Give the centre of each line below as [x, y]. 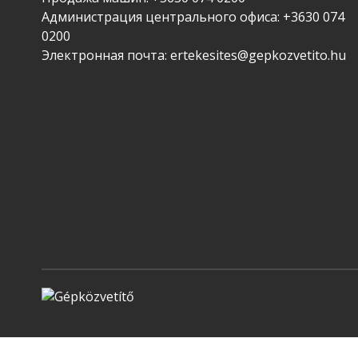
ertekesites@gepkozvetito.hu [258, 56]
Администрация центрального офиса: [162, 17]
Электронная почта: [106, 56]
